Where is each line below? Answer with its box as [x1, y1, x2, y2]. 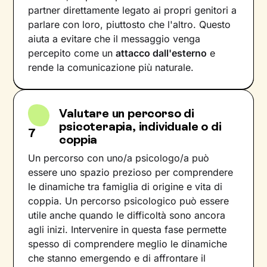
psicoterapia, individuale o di [59, 119, 222, 133]
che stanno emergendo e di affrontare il [28, 252, 206, 264]
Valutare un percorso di [59, 105, 194, 120]
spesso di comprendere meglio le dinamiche [28, 237, 228, 250]
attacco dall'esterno [116, 46, 207, 59]
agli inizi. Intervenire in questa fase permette [28, 223, 227, 235]
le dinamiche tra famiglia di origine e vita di [28, 180, 223, 193]
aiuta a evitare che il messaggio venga [28, 32, 201, 45]
